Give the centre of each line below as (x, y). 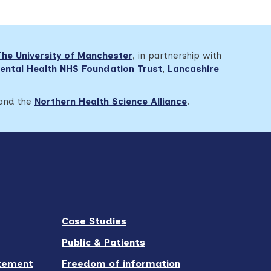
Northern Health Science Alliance (111, 102)
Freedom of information (121, 264)
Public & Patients (103, 243)
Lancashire (193, 69)
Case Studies (94, 221)
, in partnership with (177, 56)
